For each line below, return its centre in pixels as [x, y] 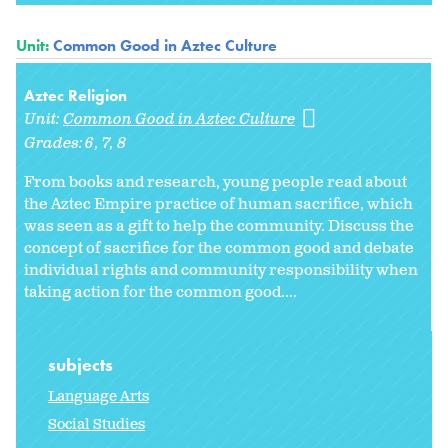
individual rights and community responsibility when [221, 271]
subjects [82, 365]
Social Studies [96, 425]
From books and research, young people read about [215, 183]
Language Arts [98, 397]
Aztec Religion [75, 96]
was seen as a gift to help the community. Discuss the [219, 227]
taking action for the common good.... [160, 293]
